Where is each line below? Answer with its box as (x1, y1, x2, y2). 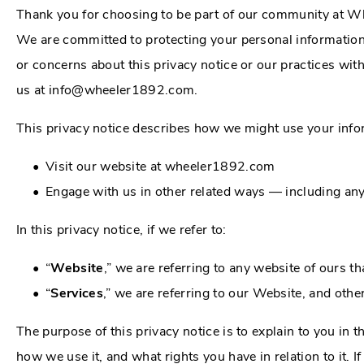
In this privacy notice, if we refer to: (16, 220, 227, 239)
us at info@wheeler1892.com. (16, 80, 198, 99)
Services (50, 284, 103, 302)
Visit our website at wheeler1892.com (45, 157, 275, 175)
